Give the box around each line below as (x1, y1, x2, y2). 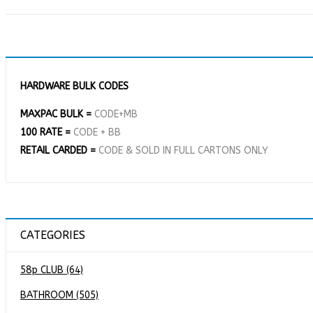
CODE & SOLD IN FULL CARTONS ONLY (99, 145, 268, 156)
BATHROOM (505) (20, 289, 99, 301)
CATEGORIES (20, 228, 85, 242)
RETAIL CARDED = (20, 145, 99, 156)
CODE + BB (73, 126, 121, 138)
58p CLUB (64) (20, 264, 83, 276)
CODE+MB (94, 108, 138, 120)
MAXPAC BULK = (20, 108, 92, 120)
